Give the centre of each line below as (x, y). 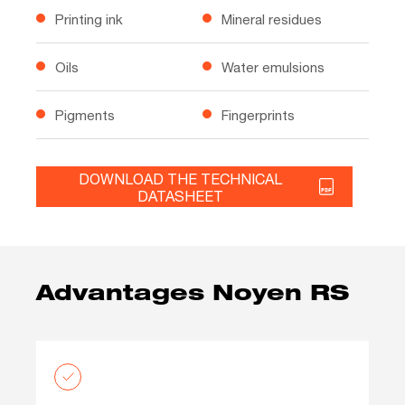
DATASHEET (180, 195)
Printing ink (89, 19)
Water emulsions (273, 67)
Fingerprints (258, 115)
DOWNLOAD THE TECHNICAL (180, 178)
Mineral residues (272, 19)
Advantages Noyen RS (193, 296)
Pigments (85, 115)
